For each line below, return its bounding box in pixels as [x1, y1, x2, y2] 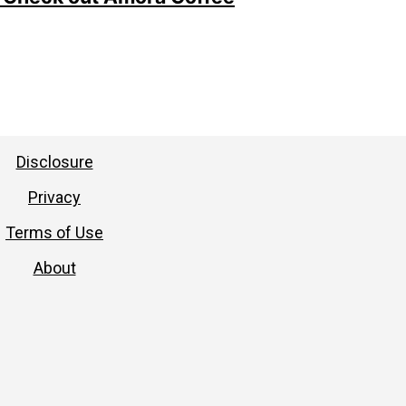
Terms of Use [5, 223, 103, 243]
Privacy [28, 188, 81, 208]
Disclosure [15, 152, 93, 172]
